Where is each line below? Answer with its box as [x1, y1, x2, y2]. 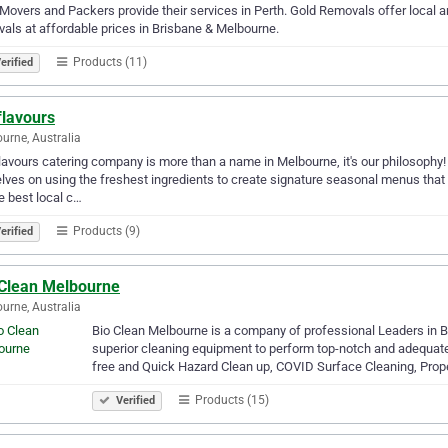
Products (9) [70, 223, 140, 238]
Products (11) [70, 54, 147, 69]
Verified [113, 393, 155, 407]
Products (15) [192, 392, 269, 407]
